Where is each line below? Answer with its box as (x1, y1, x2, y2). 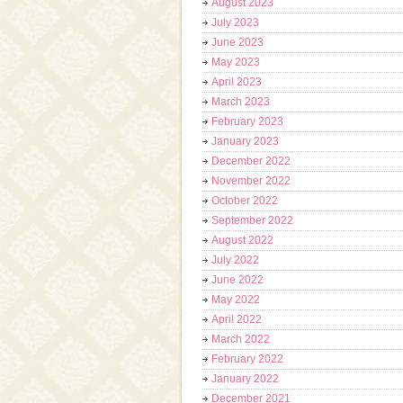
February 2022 (211, 353, 283, 365)
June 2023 (211, 36, 264, 49)
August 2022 (211, 234, 273, 246)
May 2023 (211, 56, 260, 68)
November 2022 (211, 175, 291, 187)
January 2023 (211, 135, 279, 148)
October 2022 (211, 194, 278, 207)
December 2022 (211, 155, 291, 167)
